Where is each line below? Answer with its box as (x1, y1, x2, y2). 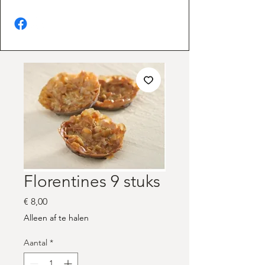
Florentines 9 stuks (24, 172, 160, 192)
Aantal (24, 237, 47, 248)
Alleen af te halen (24, 212, 89, 224)
